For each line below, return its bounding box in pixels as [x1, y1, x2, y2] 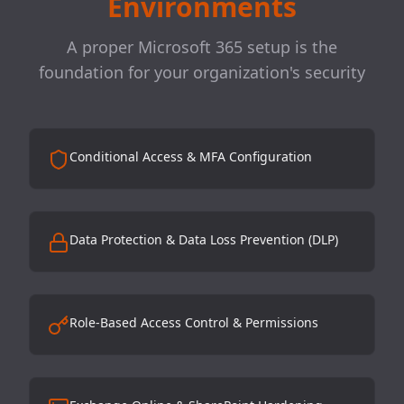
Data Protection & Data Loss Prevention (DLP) [69, 231, 338, 249]
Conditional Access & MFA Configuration [69, 148, 312, 166]
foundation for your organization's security [39, 61, 365, 84]
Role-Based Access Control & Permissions [69, 314, 318, 332]
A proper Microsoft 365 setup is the [67, 36, 337, 59]
